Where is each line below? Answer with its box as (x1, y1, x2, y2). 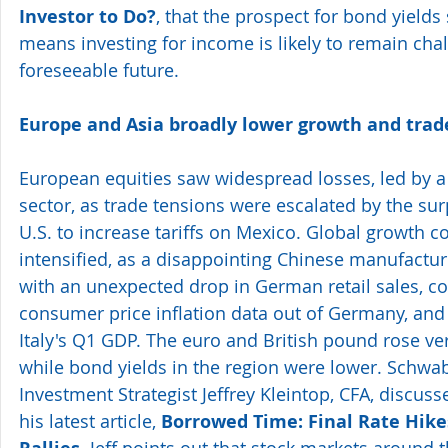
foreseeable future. (19, 57, 179, 82)
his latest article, (19, 408, 161, 433)
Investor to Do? (19, 3, 156, 29)
